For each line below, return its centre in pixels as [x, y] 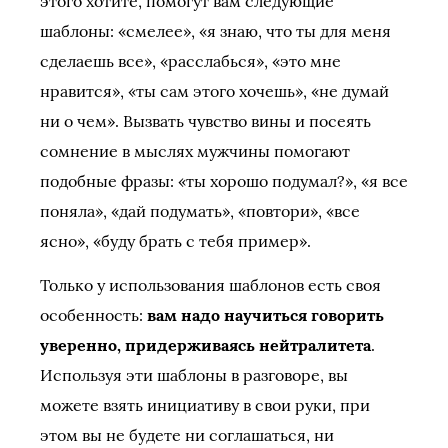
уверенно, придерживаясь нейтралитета [205, 345]
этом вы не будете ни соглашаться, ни [187, 435]
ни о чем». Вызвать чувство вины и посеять [205, 121]
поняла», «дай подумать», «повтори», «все [200, 211]
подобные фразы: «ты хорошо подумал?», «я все [224, 181]
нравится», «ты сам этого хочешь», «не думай [214, 91]
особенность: [93, 315]
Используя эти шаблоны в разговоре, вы [194, 375]
